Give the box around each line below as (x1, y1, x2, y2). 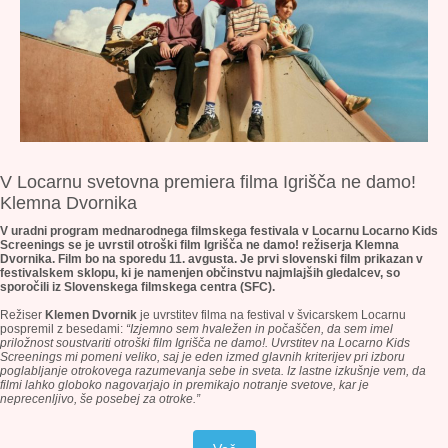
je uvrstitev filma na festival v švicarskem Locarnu (137, 308, 406, 322)
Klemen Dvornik (45, 308, 137, 322)
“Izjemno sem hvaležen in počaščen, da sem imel (126, 322, 393, 336)
